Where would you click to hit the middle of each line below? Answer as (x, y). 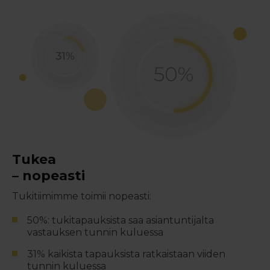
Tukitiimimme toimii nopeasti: (82, 196)
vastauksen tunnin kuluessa (95, 232)
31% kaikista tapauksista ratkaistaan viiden (126, 254)
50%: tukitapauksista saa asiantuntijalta (121, 220)
